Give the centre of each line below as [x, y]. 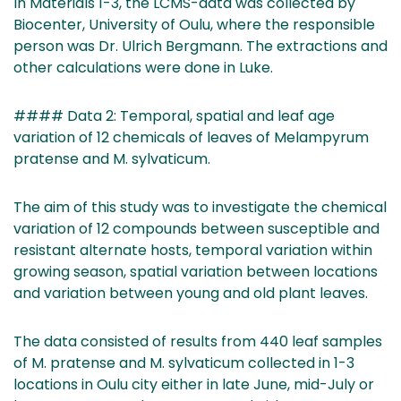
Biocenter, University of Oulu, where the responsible [194, 24]
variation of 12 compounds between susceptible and [196, 228]
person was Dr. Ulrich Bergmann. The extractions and [200, 46]
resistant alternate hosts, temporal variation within [193, 250]
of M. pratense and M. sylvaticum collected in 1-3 [184, 363]
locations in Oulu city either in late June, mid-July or [194, 384]
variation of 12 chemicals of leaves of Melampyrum [191, 137]
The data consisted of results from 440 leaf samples [198, 341]
